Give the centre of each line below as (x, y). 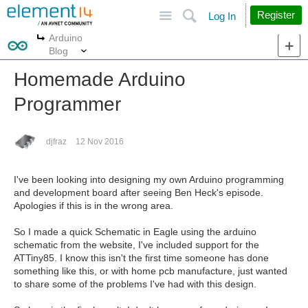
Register (276, 15)
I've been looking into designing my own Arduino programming (149, 179)
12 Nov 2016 (100, 142)
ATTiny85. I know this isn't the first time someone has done (141, 258)
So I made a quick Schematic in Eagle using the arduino (135, 232)
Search (241, 10)
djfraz (56, 142)
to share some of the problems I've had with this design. (135, 284)
